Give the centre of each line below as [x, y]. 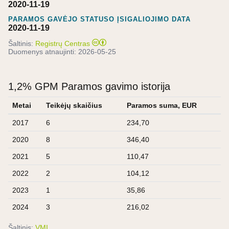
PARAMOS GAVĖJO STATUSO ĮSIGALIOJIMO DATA [99, 19]
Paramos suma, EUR [162, 105]
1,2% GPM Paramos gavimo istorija [89, 86]
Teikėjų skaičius [74, 105]
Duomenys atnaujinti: [43, 51]
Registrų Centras [63, 43]
